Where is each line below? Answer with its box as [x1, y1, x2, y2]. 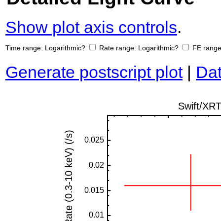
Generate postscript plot [5, 63, 183, 82]
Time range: [5, 44, 45, 52]
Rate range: [99, 44, 138, 52]
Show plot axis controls [5, 18, 177, 37]
